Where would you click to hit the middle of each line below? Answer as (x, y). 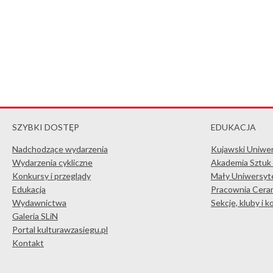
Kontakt (28, 243)
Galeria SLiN (35, 216)
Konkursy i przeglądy (51, 176)
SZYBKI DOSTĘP (46, 127)
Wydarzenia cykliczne (52, 162)
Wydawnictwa (39, 203)
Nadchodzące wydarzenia (60, 149)
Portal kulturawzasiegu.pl (60, 229)
